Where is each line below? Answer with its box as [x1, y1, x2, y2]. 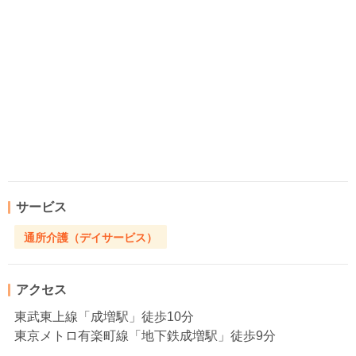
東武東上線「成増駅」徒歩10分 [14, 310, 194, 324]
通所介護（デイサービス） [24, 230, 157, 244]
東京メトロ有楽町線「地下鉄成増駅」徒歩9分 [14, 329, 276, 343]
